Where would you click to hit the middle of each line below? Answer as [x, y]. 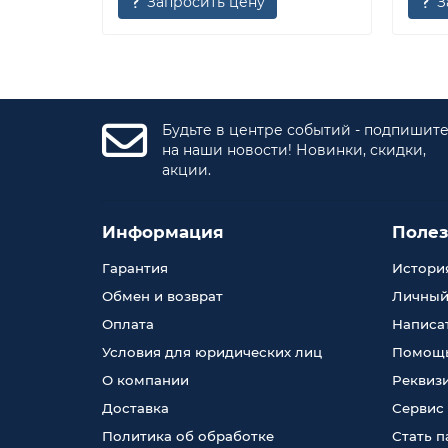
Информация [163, 232]
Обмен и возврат [162, 296]
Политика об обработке [188, 436]
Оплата [128, 324]
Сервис [418, 408]
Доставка [135, 408]
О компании [145, 380]
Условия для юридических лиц [212, 352]
